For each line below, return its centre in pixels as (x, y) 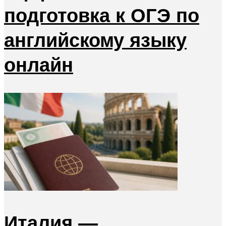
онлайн (39, 65)
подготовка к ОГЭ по (102, 15)
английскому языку (95, 40)
